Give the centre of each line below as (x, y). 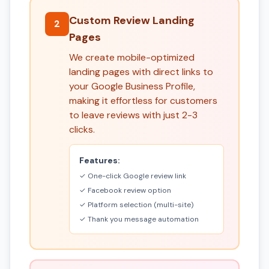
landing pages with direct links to (141, 72)
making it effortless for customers (143, 101)
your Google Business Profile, (132, 86)
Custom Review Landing (132, 20)
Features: (100, 160)
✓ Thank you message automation (139, 219)
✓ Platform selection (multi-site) (136, 205)
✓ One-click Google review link (133, 176)
